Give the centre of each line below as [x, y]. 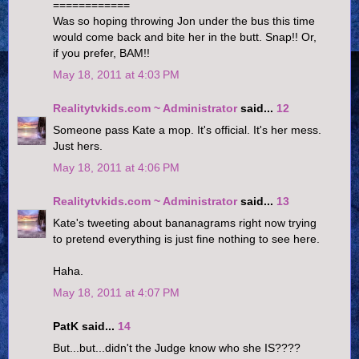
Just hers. [78, 145]
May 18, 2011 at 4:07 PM [116, 293]
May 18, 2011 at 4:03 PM [116, 75]
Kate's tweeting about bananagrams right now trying [185, 222]
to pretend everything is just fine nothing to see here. [186, 238]
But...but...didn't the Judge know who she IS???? [177, 347]
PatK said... [85, 326]
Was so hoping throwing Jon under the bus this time [184, 20]
